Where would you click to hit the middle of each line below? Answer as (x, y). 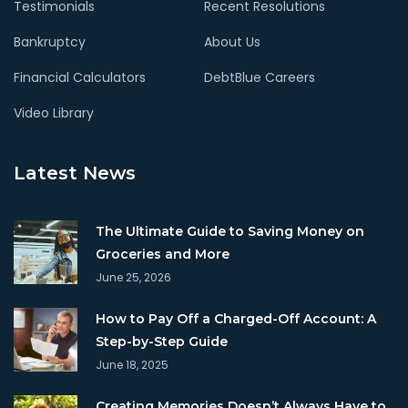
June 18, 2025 (132, 365)
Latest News (75, 173)
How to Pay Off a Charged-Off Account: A (236, 319)
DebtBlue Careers (259, 78)
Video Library (54, 113)
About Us (232, 42)
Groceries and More (163, 255)
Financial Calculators (80, 78)
